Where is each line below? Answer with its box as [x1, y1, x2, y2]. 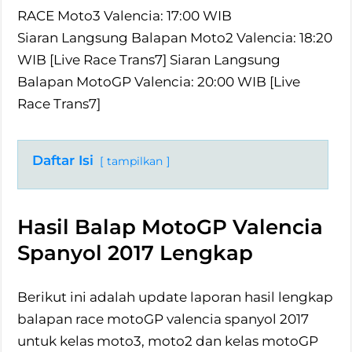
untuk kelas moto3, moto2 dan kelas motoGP [17, 332, 319, 349]
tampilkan [107, 154, 163, 167]
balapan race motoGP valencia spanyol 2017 [17, 310, 310, 327]
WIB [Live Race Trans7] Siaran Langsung [17, 51, 281, 68]
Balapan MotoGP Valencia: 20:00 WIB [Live [17, 73, 301, 90]
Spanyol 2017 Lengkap [17, 240, 254, 266]
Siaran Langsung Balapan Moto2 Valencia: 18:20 [17, 29, 333, 46]
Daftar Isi [32, 152, 94, 168]
